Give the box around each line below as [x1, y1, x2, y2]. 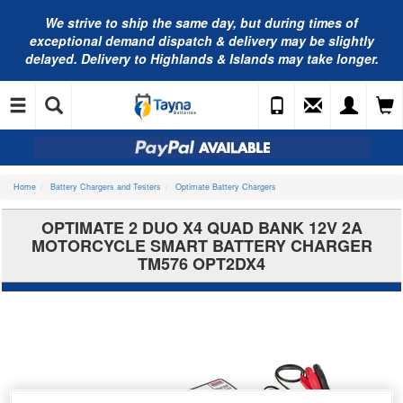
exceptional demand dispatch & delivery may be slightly [29, 31, 374, 49]
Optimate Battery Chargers [175, 181, 276, 193]
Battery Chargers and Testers [50, 181, 161, 193]
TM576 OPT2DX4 [138, 252, 265, 275]
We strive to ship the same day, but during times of [45, 13, 358, 31]
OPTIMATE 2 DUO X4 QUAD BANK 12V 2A [40, 216, 363, 239]
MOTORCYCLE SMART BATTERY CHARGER [31, 234, 372, 257]
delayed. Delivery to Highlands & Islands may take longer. [24, 49, 379, 67]
